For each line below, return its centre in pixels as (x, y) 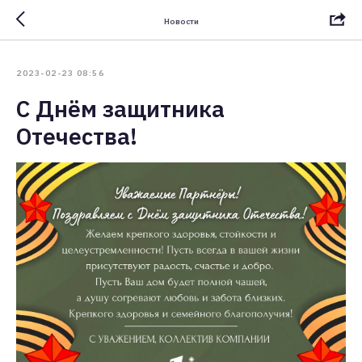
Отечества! (77, 136)
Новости (181, 21)
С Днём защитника (120, 109)
